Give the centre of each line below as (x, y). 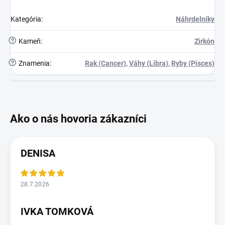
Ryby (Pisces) (193, 64)
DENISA (38, 153)
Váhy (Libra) (149, 64)
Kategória (26, 19)
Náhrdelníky (195, 19)
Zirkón (204, 41)
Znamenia (33, 64)
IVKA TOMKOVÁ (57, 212)
